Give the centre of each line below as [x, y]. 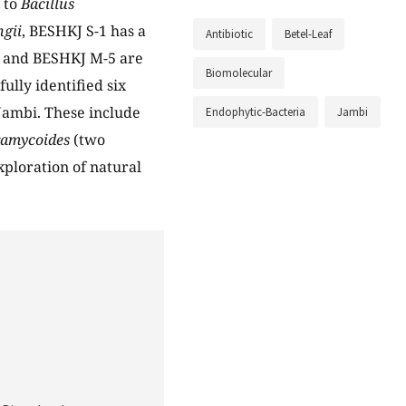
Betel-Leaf [308, 34]
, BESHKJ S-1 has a [84, 31]
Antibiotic [229, 34]
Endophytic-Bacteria [256, 112]
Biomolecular [239, 73]
